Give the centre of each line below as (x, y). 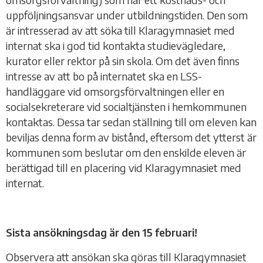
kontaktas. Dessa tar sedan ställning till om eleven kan (131, 122)
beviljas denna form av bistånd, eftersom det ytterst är (131, 137)
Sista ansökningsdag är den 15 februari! (102, 232)
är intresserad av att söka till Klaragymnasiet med (120, 30)
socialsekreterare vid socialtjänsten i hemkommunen (126, 107)
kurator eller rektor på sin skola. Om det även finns (123, 61)
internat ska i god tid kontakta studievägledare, (116, 45)
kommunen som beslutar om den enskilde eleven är (126, 152)
